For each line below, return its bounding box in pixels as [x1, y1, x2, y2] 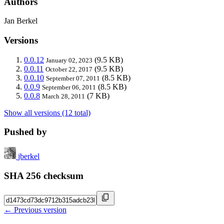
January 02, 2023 [46, 56, 92, 64]
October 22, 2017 [45, 65, 92, 73]
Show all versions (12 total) [4, 108, 90, 117]
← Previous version [4, 205, 66, 214]
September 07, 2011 [46, 74, 100, 82]
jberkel [18, 152, 39, 161]
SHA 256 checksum [4, 170, 83, 181]
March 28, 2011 [42, 92, 85, 100]
